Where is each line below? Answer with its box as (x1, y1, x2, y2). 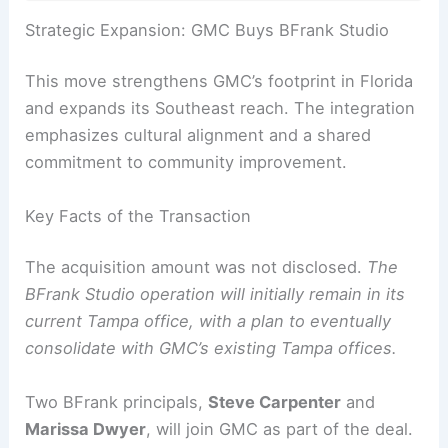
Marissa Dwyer (25, 418, 147, 439)
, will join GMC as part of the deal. (146, 418, 414, 439)
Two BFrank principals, (25, 391, 209, 412)
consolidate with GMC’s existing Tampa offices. (25, 338, 398, 359)
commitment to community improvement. (25, 152, 348, 173)
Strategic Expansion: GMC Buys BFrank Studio (25, 19, 390, 40)
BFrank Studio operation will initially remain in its (25, 284, 406, 305)
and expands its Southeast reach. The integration (25, 98, 416, 119)
